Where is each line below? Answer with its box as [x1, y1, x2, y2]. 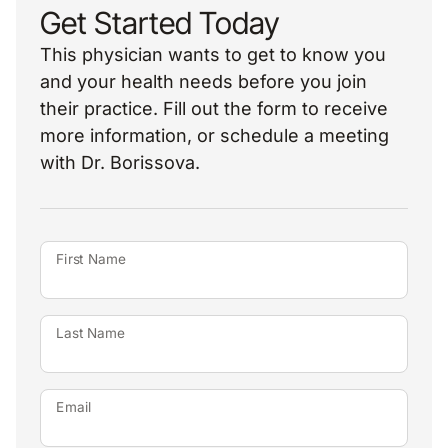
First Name [56, 250, 126, 268]
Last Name [56, 324, 125, 342]
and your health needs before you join [40, 71, 367, 92]
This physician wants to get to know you [40, 44, 386, 65]
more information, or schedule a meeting [40, 125, 389, 146]
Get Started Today [40, 4, 280, 41]
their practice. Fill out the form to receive [40, 98, 388, 119]
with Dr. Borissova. [40, 152, 200, 173]
